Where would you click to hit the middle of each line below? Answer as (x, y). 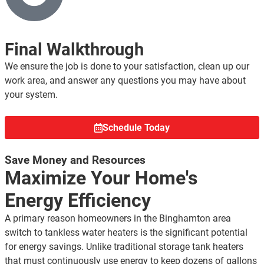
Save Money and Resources (75, 160)
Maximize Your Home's (101, 178)
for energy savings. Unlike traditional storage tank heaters (124, 247)
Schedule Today (136, 128)
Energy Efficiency (78, 201)
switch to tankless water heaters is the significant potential (126, 233)
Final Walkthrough (74, 50)
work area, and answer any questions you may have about (125, 81)
